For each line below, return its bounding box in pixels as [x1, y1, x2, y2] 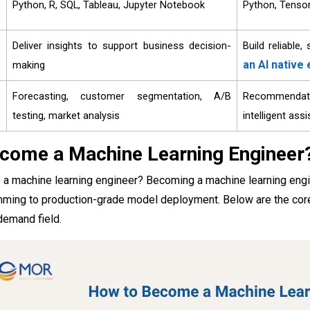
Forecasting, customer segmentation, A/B [12, 90, 231, 103]
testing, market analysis [12, 109, 120, 122]
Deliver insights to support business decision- [12, 39, 231, 53]
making [12, 59, 45, 72]
